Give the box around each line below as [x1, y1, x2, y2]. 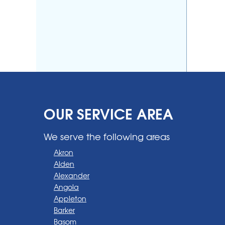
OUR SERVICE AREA [44, 101, 173, 124]
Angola [54, 181, 79, 192]
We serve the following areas [44, 129, 170, 143]
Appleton [54, 193, 86, 203]
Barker [54, 204, 75, 215]
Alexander [54, 170, 89, 180]
